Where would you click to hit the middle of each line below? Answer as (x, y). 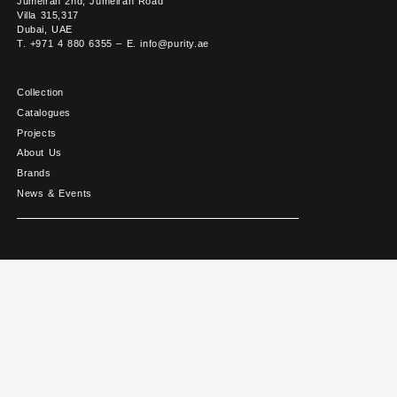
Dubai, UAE (44, 30)
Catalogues (43, 113)
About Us (39, 153)
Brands (34, 173)
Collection (40, 93)
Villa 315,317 (47, 16)
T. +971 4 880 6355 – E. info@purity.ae (113, 44)
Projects (36, 133)
